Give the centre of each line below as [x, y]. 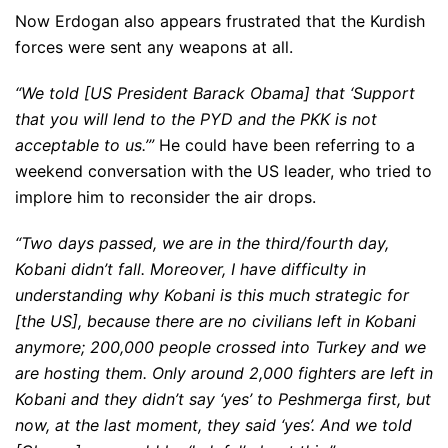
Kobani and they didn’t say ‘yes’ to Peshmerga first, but [223, 398]
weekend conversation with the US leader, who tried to [223, 170]
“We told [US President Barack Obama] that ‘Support [215, 92]
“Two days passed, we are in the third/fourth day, [202, 242]
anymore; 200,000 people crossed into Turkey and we [220, 346]
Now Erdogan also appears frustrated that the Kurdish [220, 20]
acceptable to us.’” [84, 144]
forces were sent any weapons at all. [154, 46]
